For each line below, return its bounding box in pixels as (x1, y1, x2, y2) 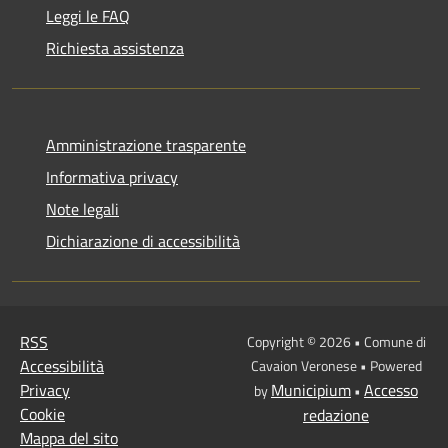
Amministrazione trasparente (46, 133, 246, 158)
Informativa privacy (46, 165, 178, 190)
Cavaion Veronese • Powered (250, 355, 422, 377)
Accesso (364, 378, 418, 403)
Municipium (271, 378, 351, 403)
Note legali (46, 197, 119, 222)
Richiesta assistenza (46, 36, 184, 61)
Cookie (20, 402, 65, 427)
